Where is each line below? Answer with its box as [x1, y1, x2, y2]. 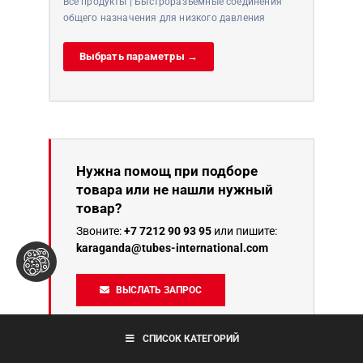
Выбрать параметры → [79, 50, 199, 63]
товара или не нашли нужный [76, 181, 273, 198]
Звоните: [76, 224, 124, 237]
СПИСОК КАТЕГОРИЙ [142, 332, 239, 344]
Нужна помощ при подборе [76, 162, 258, 179]
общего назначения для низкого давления [62, 12, 266, 24]
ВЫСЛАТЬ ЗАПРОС [116, 284, 203, 296]
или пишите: [211, 224, 277, 237]
